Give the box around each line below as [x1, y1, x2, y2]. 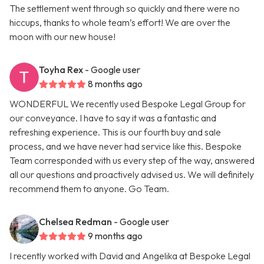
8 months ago [88, 78, 143, 90]
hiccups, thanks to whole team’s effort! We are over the [9, 16, 230, 29]
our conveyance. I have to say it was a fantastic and [9, 112, 216, 124]
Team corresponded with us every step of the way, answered [9, 154, 255, 167]
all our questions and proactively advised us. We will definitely [9, 169, 254, 181]
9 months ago [88, 230, 143, 242]
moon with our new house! [9, 31, 115, 43]
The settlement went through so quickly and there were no [9, 2, 240, 15]
